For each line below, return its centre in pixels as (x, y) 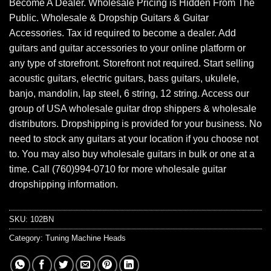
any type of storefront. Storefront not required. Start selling (132, 64)
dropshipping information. (64, 184)
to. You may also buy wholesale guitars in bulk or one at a (132, 154)
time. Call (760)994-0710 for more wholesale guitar (118, 169)
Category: (27, 238)
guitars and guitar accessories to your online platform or (127, 48)
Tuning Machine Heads (86, 238)
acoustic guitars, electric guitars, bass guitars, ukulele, (124, 79)
